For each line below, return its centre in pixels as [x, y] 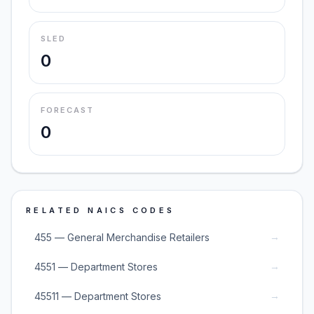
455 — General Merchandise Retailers [122, 237]
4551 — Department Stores [96, 266]
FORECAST [67, 110]
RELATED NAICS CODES [101, 210]
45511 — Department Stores [98, 296]
